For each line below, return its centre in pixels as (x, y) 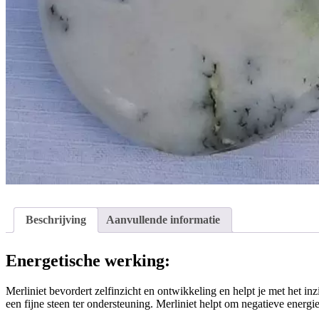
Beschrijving (56, 220)
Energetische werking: (88, 261)
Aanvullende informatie (163, 220)
